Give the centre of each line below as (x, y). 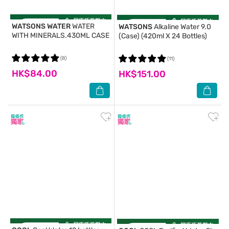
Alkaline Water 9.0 (182, 27)
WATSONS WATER (41, 26)
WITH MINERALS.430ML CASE (61, 36)
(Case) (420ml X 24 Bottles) (163, 36)
